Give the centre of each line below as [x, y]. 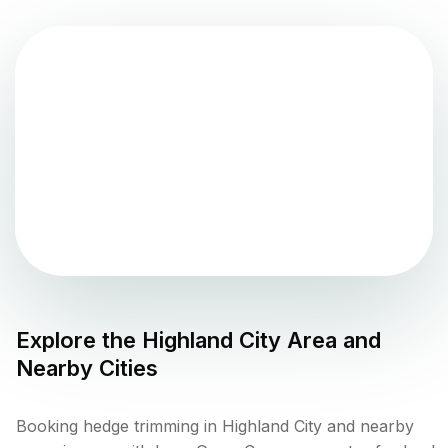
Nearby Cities [87, 368]
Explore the [79, 340]
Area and [331, 340]
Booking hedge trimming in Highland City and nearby [215, 426]
